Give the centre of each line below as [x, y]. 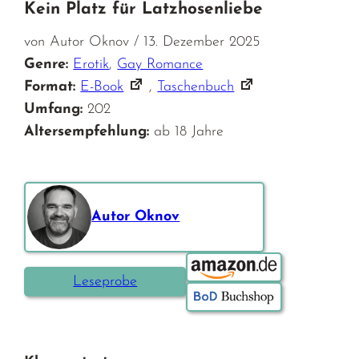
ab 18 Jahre [189, 131]
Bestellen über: [236, 262]
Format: [50, 87]
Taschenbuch [196, 87]
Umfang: [54, 109]
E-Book [102, 87]
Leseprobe [105, 281]
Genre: [46, 64]
